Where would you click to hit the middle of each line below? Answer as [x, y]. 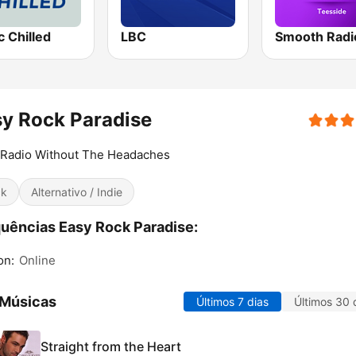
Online [37, 261]
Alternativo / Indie [77, 192]
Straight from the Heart [111, 346]
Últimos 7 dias [232, 302]
